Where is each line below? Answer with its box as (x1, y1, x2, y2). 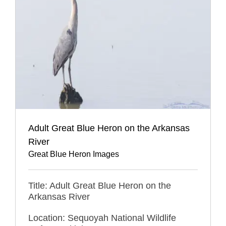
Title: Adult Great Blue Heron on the (28, 180, 171, 191)
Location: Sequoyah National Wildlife (28, 212, 176, 223)
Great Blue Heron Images (28, 149, 119, 158)
